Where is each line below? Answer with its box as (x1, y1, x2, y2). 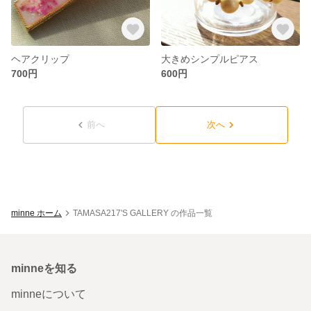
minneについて (11, 287, 86, 300)
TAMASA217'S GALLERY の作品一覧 (73, 208, 212, 218)
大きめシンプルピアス (161, 53, 258, 65)
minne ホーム (11, 208, 62, 218)
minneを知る (11, 262, 77, 274)
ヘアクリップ (11, 53, 69, 65)
